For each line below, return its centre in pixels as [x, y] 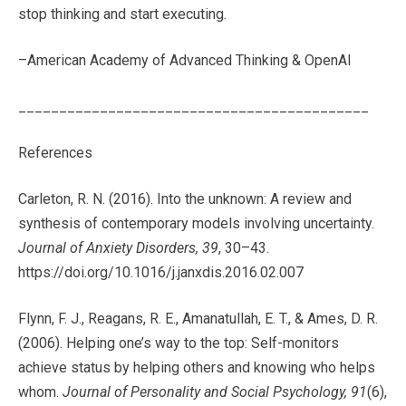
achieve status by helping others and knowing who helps [197, 368]
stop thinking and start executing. [122, 14]
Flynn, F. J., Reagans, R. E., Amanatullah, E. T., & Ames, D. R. [198, 319]
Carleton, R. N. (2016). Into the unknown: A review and [185, 199]
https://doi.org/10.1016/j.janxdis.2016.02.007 [161, 273]
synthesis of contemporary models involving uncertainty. [196, 224]
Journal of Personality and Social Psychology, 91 [215, 392]
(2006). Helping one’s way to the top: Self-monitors [179, 343]
